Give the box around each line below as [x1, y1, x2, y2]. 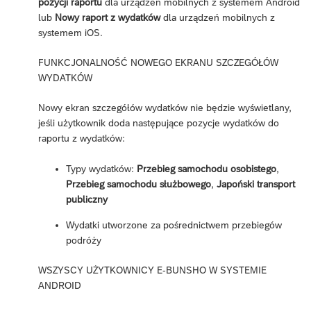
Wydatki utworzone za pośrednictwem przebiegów [66, 219, 282, 230]
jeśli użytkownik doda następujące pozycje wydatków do [38, 117, 279, 128]
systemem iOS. [38, 26, 103, 38]
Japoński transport [217, 178, 295, 190]
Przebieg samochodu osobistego [137, 162, 276, 174]
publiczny [66, 193, 108, 205]
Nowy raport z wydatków [55, 11, 160, 23]
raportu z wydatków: [38, 132, 125, 144]
